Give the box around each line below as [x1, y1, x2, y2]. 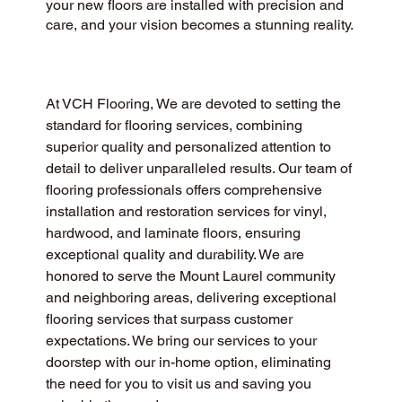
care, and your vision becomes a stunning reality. [45, 16, 354, 34]
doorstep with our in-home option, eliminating [45, 354, 335, 371]
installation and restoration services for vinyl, [45, 203, 330, 221]
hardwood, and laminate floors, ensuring [45, 224, 304, 242]
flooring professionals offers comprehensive [45, 181, 326, 199]
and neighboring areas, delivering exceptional [45, 289, 340, 307]
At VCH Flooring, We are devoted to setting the [45, 95, 345, 113]
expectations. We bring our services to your [45, 332, 320, 350]
